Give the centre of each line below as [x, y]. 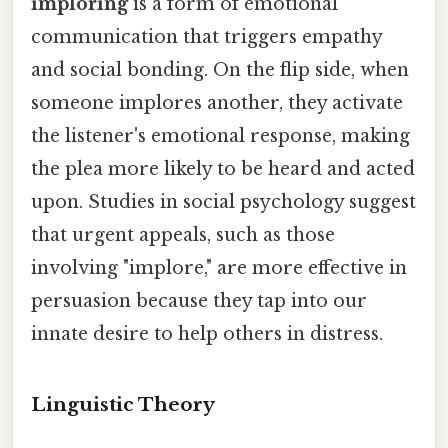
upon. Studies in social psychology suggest [223, 202]
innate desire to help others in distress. [207, 334]
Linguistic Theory [123, 405]
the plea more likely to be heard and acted [223, 169]
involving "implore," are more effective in [219, 268]
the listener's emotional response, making [220, 136]
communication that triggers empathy [206, 37]
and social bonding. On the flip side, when [220, 70]
